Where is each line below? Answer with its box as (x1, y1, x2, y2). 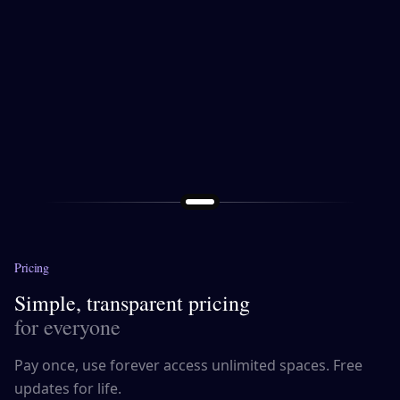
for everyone (14, 312, 121, 342)
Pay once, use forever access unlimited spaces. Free (14, 355, 362, 376)
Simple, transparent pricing (14, 288, 250, 318)
